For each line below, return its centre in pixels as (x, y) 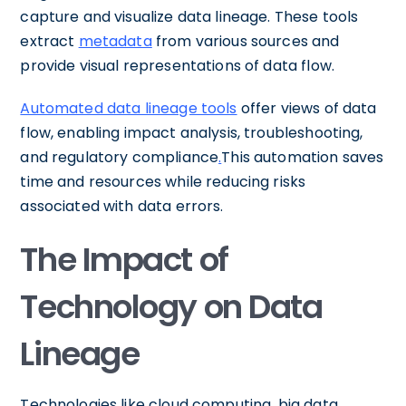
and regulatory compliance (120, 157)
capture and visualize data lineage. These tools (189, 16)
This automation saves (303, 157)
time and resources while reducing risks (163, 181)
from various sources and (246, 41)
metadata (115, 41)
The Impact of (124, 259)
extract (49, 41)
